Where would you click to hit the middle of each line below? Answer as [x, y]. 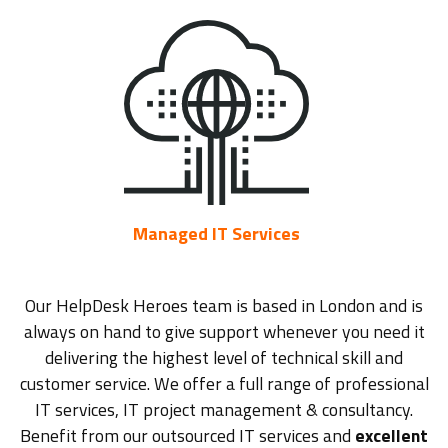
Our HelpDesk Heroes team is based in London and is [224, 306]
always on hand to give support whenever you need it [224, 332]
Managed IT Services [216, 234]
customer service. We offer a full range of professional [224, 384]
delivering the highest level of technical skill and [224, 358]
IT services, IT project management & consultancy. [224, 410]
